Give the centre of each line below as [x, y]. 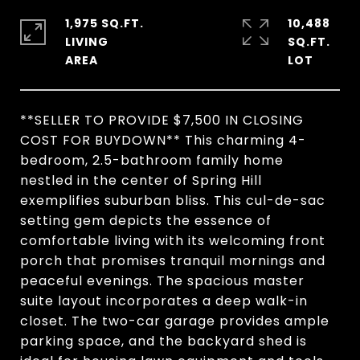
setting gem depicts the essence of [146, 221]
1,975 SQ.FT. [104, 23]
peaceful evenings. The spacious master [162, 281]
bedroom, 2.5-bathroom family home [152, 160]
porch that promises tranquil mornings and [173, 261]
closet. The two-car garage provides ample [175, 321]
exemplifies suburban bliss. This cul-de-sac [173, 200]
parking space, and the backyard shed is [164, 341]
